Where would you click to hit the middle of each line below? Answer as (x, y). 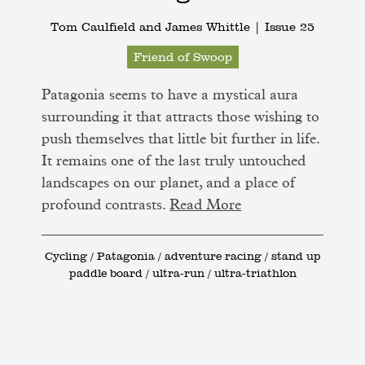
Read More (206, 206)
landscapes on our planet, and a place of (169, 184)
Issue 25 (290, 27)
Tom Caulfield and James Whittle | (158, 27)
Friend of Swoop (182, 57)
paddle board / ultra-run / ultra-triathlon (182, 273)
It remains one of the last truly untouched (174, 162)
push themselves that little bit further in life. (181, 140)
